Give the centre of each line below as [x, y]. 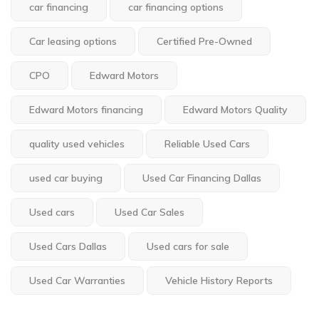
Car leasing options [73, 41]
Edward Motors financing [86, 110]
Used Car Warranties [77, 281]
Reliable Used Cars [207, 144]
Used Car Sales [150, 212]
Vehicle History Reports [219, 281]
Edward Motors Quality [235, 110]
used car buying [66, 178]
